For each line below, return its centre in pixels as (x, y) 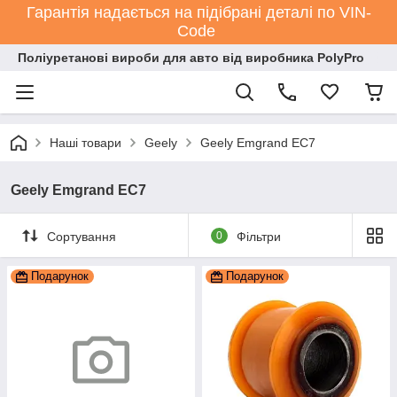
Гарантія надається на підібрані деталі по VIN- (198, 12)
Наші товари (86, 143)
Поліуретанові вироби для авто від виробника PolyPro (191, 58)
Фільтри (258, 236)
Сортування (82, 236)
